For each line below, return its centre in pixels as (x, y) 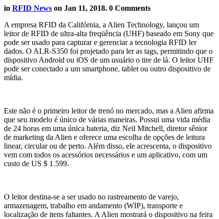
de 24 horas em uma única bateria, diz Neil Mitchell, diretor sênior (106, 128)
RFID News (32, 8)
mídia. (13, 77)
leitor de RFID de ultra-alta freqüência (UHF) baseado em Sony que (109, 33)
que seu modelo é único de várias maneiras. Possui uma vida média (107, 119)
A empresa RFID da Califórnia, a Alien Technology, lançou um (101, 24)
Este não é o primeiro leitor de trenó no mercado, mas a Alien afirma (109, 110)
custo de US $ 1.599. (36, 163)
